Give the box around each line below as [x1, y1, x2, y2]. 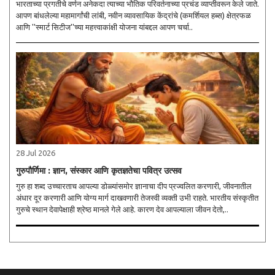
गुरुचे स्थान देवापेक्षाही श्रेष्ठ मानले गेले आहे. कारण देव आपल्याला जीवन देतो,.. [16, 204, 228, 214]
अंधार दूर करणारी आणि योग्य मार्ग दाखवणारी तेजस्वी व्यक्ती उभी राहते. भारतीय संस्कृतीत [16, 193, 258, 202]
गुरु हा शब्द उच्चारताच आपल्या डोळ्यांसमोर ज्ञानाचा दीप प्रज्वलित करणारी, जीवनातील [16, 181, 252, 190]
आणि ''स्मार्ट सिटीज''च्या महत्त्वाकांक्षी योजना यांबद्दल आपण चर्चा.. [16, 22, 193, 31]
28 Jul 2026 [16, 148, 55, 157]
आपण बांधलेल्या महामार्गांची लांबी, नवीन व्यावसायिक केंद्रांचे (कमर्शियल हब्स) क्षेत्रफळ [16, 10, 251, 20]
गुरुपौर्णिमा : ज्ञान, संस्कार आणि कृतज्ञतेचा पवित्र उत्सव [16, 165, 182, 176]
